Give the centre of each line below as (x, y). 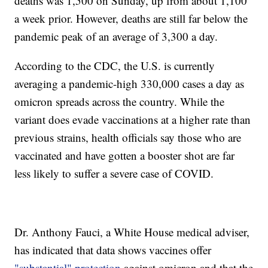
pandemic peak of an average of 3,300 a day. (116, 36)
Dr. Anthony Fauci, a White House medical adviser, (132, 232)
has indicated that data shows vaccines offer (113, 250)
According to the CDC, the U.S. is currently (115, 66)
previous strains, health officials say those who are (128, 138)
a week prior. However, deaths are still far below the (131, 19)
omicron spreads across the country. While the (120, 102)
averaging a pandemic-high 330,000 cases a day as (130, 84)
